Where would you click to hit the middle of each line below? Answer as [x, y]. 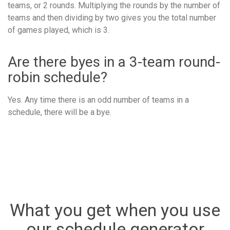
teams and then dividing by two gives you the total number [112, 17]
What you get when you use [115, 210]
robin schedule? [57, 77]
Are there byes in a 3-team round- [114, 62]
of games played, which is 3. [59, 30]
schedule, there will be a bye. [60, 112]
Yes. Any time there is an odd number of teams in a [98, 100]
